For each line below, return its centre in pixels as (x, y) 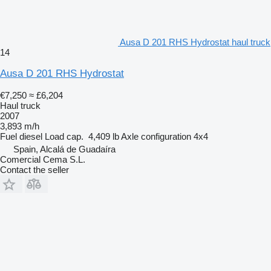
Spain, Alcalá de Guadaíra (64, 149)
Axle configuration (156, 136)
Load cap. (64, 136)
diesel (31, 136)
